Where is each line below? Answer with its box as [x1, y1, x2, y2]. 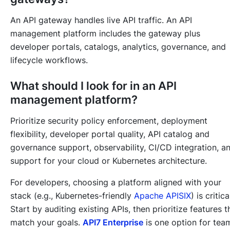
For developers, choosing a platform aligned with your [10, 177, 221, 187]
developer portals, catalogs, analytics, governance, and [10, 41, 226, 52]
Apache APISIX [134, 190, 191, 201]
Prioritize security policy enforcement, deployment [10, 115, 207, 126]
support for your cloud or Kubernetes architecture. [10, 155, 207, 166]
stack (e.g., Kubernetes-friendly [10, 190, 134, 201]
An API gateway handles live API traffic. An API [10, 14, 192, 25]
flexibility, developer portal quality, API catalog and [10, 128, 209, 139]
